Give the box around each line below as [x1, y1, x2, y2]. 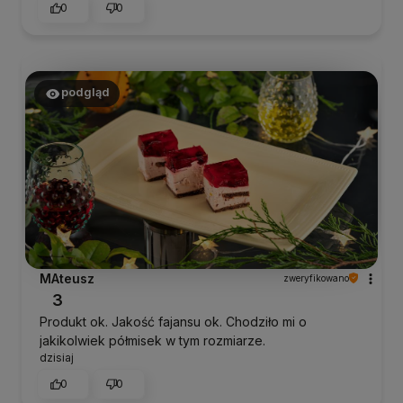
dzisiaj [40, 350, 74, 364]
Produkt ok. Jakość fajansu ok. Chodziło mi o [40, 313, 307, 329]
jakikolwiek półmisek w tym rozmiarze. [40, 332, 265, 348]
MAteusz [40, 270, 94, 286]
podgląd [60, 85, 110, 100]
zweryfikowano [283, 272, 349, 283]
